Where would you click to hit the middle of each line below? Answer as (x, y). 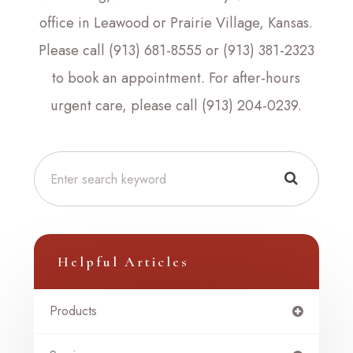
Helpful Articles (123, 261)
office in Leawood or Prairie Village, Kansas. (176, 22)
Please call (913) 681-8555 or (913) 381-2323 (176, 50)
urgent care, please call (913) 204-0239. (176, 105)
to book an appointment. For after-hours (176, 78)
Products (73, 310)
